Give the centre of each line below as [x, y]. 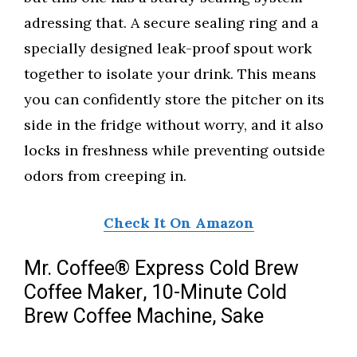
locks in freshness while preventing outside [175, 151]
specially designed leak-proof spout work [168, 49]
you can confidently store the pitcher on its [174, 100]
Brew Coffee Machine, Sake [144, 317]
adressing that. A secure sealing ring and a [171, 23]
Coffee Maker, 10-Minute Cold [155, 293]
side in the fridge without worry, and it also [174, 125]
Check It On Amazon [178, 223]
